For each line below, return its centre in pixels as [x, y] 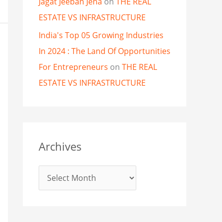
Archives [60, 146]
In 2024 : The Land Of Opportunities [105, 51]
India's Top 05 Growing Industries [101, 35]
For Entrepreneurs [73, 67]
